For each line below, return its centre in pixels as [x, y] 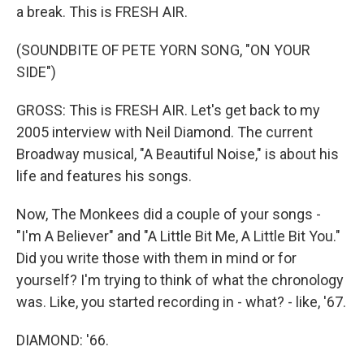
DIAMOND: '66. [63, 340]
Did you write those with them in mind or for [156, 258]
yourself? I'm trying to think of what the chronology [180, 280]
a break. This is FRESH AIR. [102, 12]
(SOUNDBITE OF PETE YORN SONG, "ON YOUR [163, 50]
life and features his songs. [104, 176]
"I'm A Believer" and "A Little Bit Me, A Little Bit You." [178, 236]
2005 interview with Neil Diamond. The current [165, 132]
